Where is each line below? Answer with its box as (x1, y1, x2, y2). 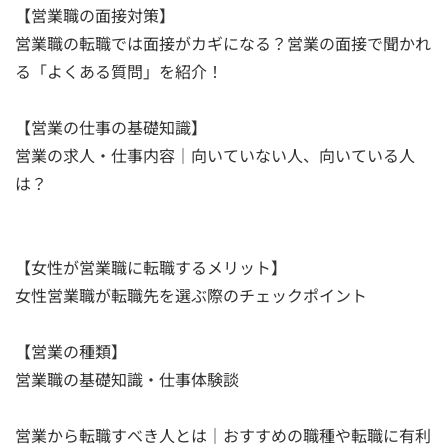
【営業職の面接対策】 (15, 2, 175, 27)
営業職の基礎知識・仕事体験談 (15, 366, 239, 391)
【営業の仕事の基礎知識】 (15, 114, 207, 139)
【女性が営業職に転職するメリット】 (15, 254, 287, 279)
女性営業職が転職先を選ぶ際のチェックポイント (15, 282, 367, 307)
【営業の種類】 (15, 338, 127, 363)
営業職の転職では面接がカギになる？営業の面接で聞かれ (15, 30, 431, 55)
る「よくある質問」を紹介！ (15, 58, 223, 83)
